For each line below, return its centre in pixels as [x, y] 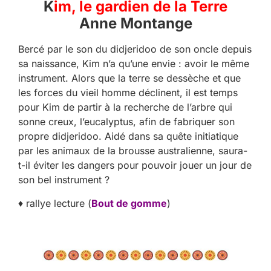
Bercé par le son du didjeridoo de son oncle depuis [135, 49]
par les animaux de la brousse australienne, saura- [133, 151]
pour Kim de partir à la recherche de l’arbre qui [125, 107]
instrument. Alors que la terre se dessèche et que [129, 78]
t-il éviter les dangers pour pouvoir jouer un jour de [135, 165]
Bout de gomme [129, 203]
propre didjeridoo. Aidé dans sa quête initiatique [128, 136]
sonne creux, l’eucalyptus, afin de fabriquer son [126, 122]
